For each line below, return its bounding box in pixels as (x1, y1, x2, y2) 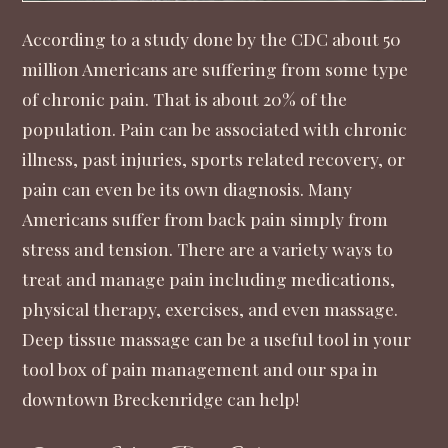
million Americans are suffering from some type (22, 56, 409, 80)
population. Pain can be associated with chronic (22, 116, 408, 140)
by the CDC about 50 (233, 26, 402, 50)
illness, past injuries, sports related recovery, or (22, 146, 406, 170)
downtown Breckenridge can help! (22, 386, 300, 410)
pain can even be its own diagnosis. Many (22, 176, 353, 200)
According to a (22, 26, 145, 50)
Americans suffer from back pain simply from (22, 206, 389, 230)
